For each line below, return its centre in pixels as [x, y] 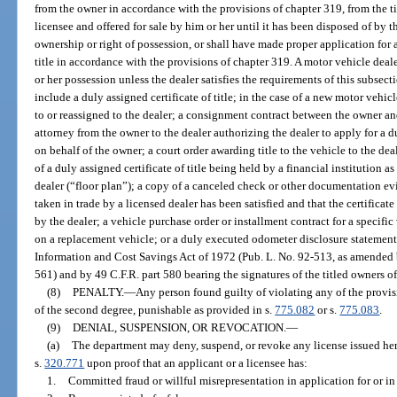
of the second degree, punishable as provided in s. [155, 310]
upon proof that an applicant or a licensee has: [196, 363]
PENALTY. [98, 292]
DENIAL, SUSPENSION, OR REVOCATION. [179, 328]
